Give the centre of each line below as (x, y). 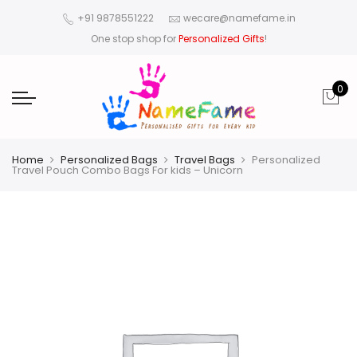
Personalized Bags (109, 160)
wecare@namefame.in (239, 18)
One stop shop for (134, 39)
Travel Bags (205, 160)
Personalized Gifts (221, 39)
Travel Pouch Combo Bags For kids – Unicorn (127, 171)
